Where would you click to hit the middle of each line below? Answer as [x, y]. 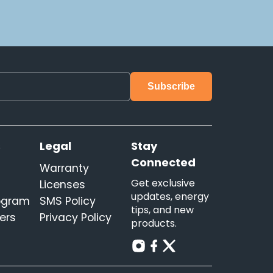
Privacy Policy [76, 218]
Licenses [63, 185]
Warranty [65, 168]
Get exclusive [163, 183]
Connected [163, 162]
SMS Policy [68, 201]
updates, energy [170, 197]
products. [154, 223]
